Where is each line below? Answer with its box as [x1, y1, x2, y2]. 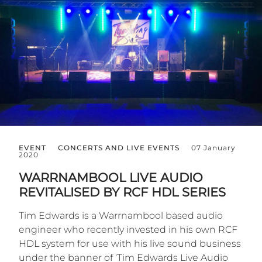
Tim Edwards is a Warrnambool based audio [19, 210, 223, 222]
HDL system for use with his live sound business [19, 238, 241, 250]
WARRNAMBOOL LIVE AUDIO [19, 170, 203, 185]
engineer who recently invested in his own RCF [19, 224, 237, 236]
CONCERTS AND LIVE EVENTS [58, 143, 180, 153]
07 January [191, 143, 236, 153]
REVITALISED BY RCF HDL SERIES [19, 185, 226, 200]
